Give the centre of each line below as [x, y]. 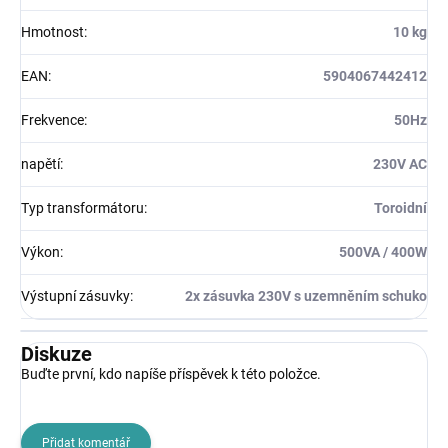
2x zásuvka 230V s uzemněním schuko [306, 295]
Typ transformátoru [82, 207]
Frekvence [52, 119]
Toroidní [400, 207]
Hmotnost [52, 31]
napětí [40, 163]
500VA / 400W [383, 251]
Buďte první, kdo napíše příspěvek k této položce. [171, 373]
